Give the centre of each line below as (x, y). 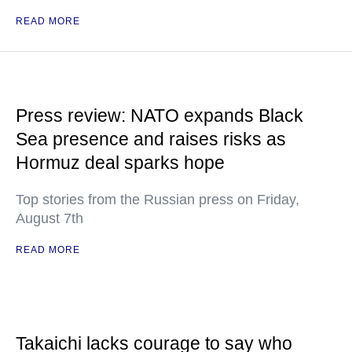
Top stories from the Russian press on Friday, (158, 200)
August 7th (49, 218)
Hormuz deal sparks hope (120, 163)
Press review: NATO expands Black (159, 115)
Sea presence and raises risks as (151, 139)
